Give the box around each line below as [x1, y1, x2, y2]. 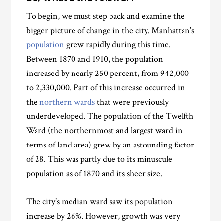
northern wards [39, 96, 95, 108]
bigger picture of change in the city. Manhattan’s [26, 24, 195, 36]
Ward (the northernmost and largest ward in [26, 124, 183, 136]
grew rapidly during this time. [64, 38, 171, 50]
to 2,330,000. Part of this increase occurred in [26, 81, 185, 93]
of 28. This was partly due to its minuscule [26, 153, 173, 165]
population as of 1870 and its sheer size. [26, 167, 163, 179]
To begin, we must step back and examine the [26, 10, 185, 22]
